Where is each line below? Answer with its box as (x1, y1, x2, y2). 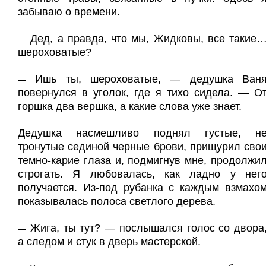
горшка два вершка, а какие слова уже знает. (18, 100, 242, 112)
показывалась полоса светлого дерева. (18, 195, 216, 207)
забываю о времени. (18, 6, 120, 18)
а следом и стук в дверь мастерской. (18, 236, 201, 248)
